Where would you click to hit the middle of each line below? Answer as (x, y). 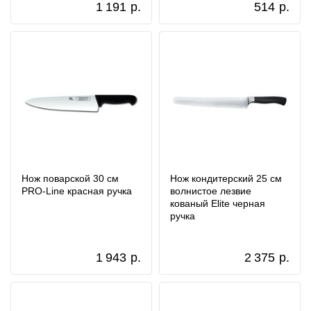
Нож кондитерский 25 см (226, 178)
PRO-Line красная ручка (77, 191)
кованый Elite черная (218, 203)
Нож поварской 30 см (70, 178)
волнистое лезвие (211, 191)
